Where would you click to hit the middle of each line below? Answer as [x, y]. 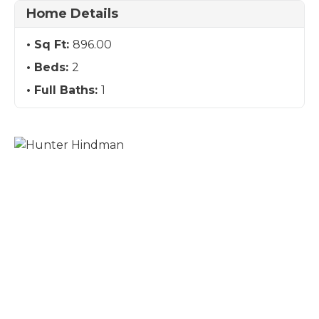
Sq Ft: [53, 45]
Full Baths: [68, 90]
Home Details [72, 14]
